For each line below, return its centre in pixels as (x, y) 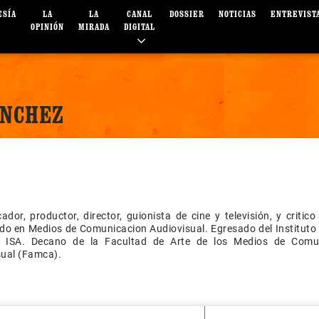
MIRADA (94, 27)
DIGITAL (140, 27)
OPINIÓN (48, 27)
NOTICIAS (238, 14)
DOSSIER (187, 14)
